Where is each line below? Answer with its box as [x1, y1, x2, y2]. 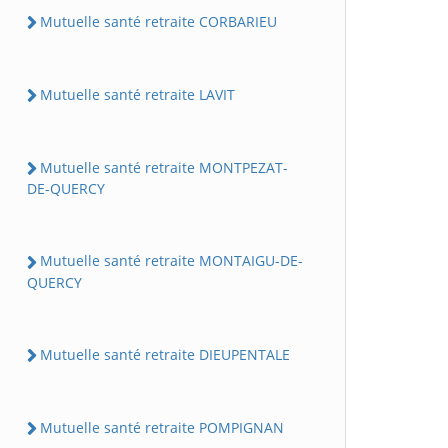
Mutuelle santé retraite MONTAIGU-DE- [40, 251, 303, 271]
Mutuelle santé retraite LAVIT [40, 84, 235, 104]
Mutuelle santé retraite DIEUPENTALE [40, 344, 290, 364]
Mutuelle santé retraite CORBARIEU [40, 11, 277, 31]
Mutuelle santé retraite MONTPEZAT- [40, 158, 288, 177]
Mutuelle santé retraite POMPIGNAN [40, 417, 284, 437]
